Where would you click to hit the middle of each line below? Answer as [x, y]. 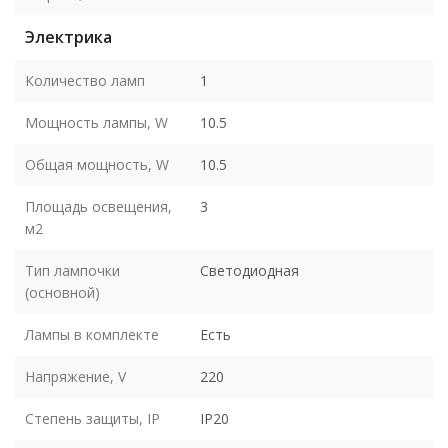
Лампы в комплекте [92, 334]
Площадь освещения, [98, 206]
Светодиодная [249, 270]
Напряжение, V [75, 376]
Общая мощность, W [97, 164]
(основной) [62, 292]
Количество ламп [85, 80]
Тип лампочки [72, 270]
